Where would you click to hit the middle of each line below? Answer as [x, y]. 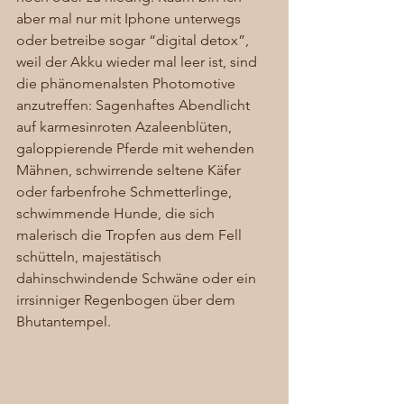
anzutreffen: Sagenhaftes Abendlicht [135, 106]
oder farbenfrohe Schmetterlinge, [126, 192]
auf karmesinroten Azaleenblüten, [126, 127]
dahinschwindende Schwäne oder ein [138, 279]
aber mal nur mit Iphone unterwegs [130, 19]
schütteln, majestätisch [91, 257]
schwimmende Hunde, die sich [117, 214]
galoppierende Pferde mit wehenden [137, 149]
